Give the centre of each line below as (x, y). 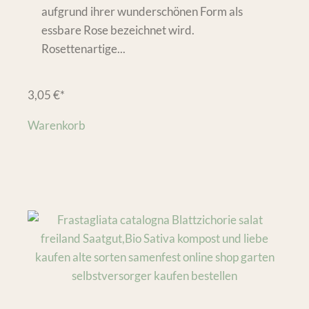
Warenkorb (57, 125)
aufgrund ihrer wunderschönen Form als (142, 11)
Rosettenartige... (83, 48)
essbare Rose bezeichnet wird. (118, 30)
